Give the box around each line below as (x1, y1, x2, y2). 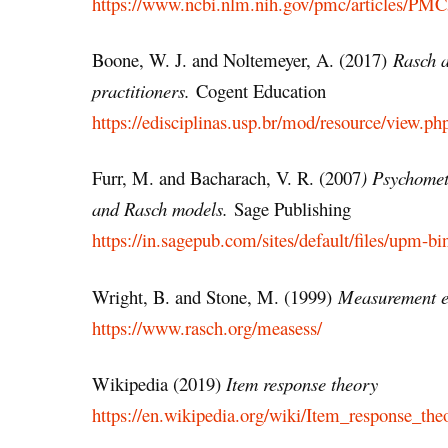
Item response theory (226, 370, 378, 396)
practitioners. (92, 78, 196, 104)
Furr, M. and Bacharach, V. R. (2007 (92, 165, 361, 191)
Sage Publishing (228, 196, 351, 222)
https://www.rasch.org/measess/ (92, 314, 322, 340)
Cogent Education (196, 78, 326, 104)
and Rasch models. (92, 196, 228, 222)
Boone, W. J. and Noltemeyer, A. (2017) (92, 47, 393, 73)
